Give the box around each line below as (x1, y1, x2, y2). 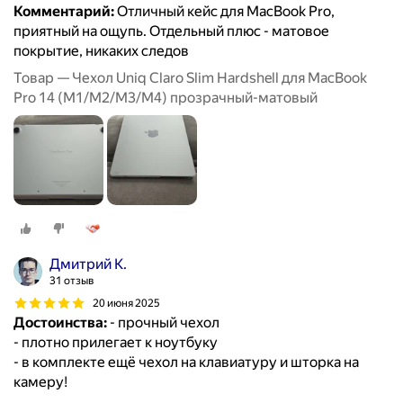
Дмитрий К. (49, 255, 127, 273)
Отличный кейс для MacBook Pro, (114, 3, 335, 21)
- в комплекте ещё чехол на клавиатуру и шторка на (13, 354, 359, 372)
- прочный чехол (107, 314, 219, 332)
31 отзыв (49, 274, 94, 288)
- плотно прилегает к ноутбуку (13, 334, 218, 352)
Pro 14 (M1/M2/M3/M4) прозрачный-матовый (13, 89, 318, 107)
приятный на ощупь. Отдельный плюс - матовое (13, 22, 329, 40)
